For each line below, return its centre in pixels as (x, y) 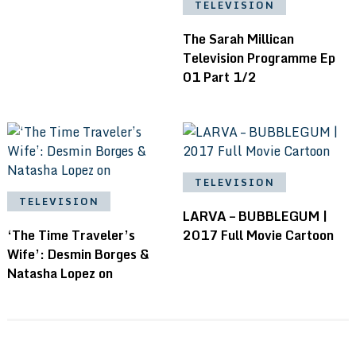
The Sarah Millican (239, 39)
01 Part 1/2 (220, 77)
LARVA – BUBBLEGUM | (255, 216)
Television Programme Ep (259, 58)
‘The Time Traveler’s (71, 235)
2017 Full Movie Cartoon (259, 235)
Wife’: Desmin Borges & (78, 254)
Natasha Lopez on (60, 273)
